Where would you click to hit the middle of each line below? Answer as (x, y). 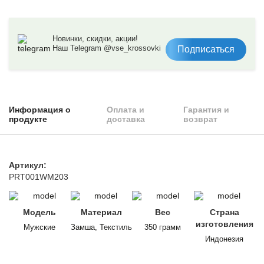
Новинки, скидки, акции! (95, 39)
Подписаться (206, 49)
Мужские (40, 227)
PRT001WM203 (39, 177)
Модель (40, 212)
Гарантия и (207, 110)
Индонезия (225, 239)
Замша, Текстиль (101, 227)
